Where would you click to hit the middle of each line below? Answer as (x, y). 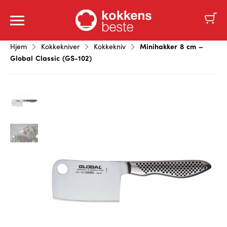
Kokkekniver (60, 46)
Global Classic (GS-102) (51, 58)
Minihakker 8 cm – (170, 46)
